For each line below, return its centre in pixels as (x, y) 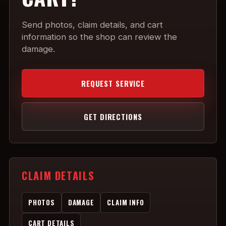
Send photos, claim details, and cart (92, 25)
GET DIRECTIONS (113, 117)
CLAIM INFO (126, 202)
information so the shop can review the (99, 37)
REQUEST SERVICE (113, 83)
